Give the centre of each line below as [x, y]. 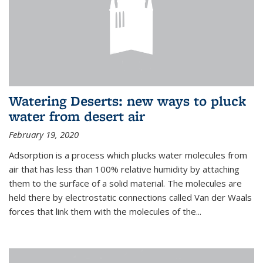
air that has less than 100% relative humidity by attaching [124, 169]
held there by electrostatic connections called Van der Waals [130, 197]
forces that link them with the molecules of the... [105, 211]
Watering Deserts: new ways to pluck [127, 100]
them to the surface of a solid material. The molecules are [125, 183]
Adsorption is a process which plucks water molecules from [128, 155]
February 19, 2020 [44, 134]
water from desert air [77, 116]
